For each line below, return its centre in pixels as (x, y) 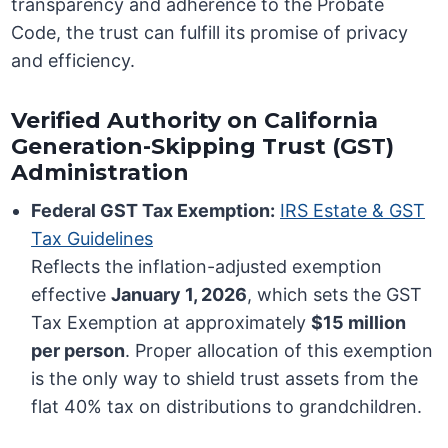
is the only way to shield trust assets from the (225, 379)
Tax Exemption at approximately (171, 323)
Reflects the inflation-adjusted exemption (207, 267)
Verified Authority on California (195, 121)
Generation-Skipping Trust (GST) (203, 147)
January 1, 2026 (179, 295)
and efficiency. (73, 61)
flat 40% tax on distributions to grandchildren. (227, 407)
